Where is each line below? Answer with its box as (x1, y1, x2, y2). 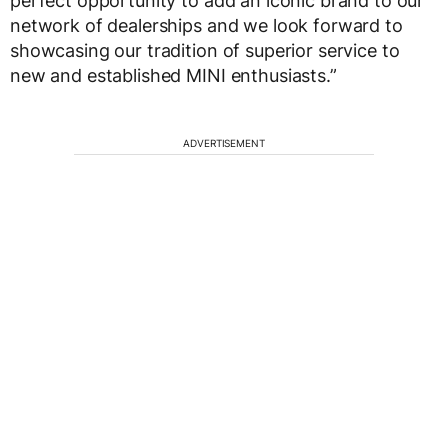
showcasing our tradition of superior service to (10, 40, 400, 62)
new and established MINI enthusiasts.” (10, 65, 337, 87)
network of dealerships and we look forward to (10, 15, 403, 37)
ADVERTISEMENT (183, 137, 265, 150)
